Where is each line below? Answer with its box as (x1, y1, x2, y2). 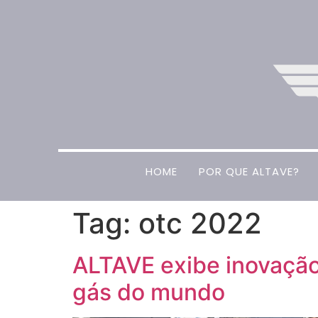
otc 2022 (138, 206, 262, 241)
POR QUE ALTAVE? (198, 164, 300, 179)
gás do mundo (72, 278, 225, 306)
